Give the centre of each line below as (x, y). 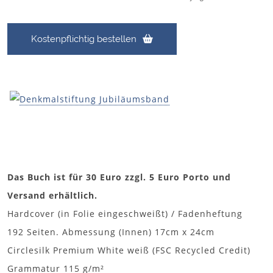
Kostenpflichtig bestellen (84, 39)
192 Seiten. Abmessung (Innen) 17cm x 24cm (111, 232)
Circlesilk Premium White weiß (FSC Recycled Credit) (129, 250)
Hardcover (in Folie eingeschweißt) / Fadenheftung (125, 213)
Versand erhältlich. (52, 195)
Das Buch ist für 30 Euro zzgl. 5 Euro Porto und (119, 177)
